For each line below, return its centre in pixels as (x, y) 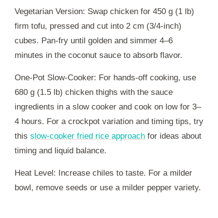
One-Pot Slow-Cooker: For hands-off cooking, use (105, 77)
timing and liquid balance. (61, 150)
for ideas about (173, 136)
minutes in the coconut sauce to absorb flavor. (99, 55)
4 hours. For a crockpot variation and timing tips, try (109, 121)
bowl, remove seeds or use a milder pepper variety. (108, 187)
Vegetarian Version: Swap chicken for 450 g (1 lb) (104, 11)
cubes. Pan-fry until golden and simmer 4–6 (94, 40)
